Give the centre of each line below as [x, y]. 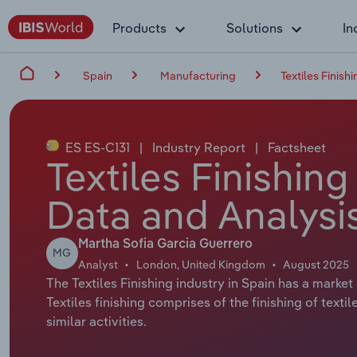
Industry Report [198, 147]
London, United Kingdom [200, 264]
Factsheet [295, 147]
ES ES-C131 [97, 147]
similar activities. [96, 321]
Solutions [255, 28]
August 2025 [316, 264]
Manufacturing [198, 75]
